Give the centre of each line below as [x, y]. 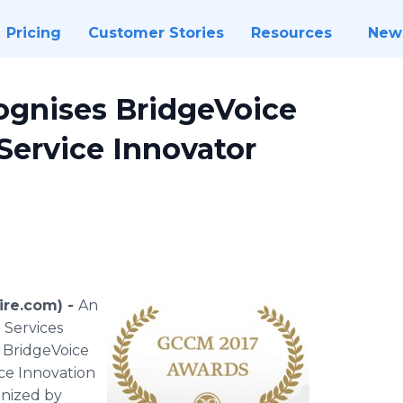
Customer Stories [156, 33]
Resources [291, 33]
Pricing [33, 33]
